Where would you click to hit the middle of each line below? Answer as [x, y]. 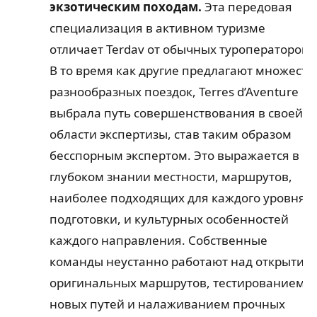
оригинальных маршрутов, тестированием [177, 283]
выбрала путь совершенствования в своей [176, 113]
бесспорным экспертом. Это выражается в [174, 156]
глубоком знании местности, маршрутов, [171, 177]
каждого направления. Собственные [158, 241]
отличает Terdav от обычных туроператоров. [180, 50]
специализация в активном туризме [157, 28]
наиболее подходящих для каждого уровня [177, 198]
